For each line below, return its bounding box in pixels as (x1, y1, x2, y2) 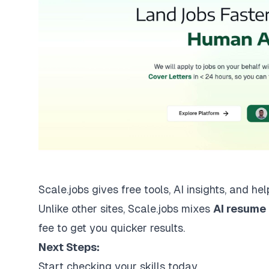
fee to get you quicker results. (38, 222, 185, 234)
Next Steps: (38, 241, 100, 253)
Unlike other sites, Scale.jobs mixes (38, 202, 213, 215)
